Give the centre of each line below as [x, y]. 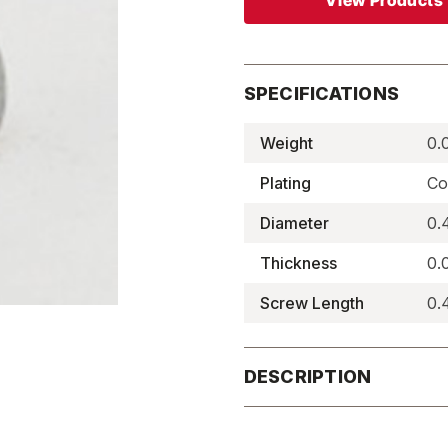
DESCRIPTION [307, 376]
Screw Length [311, 303]
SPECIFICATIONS [321, 93]
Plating [285, 183]
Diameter [294, 223]
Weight [286, 143]
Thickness [298, 263]
